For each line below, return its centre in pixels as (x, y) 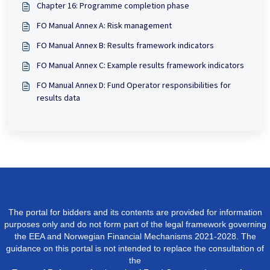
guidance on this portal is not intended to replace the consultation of (135, 249)
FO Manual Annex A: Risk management (104, 26)
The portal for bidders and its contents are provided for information (135, 212)
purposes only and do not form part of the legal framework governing (135, 224)
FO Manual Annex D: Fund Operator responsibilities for (134, 85)
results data (58, 98)
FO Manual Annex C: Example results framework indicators (140, 65)
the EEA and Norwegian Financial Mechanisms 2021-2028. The (135, 237)
